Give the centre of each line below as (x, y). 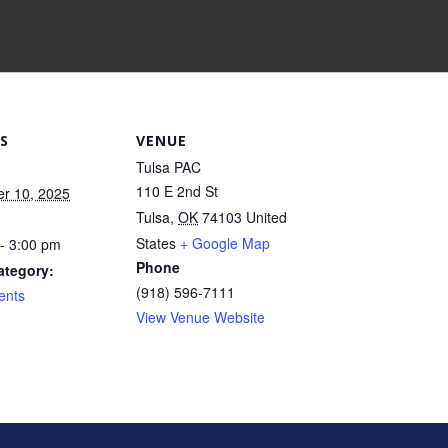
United (266, 217)
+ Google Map (225, 243)
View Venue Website (200, 317)
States (156, 243)
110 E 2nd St (177, 191)
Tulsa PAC (168, 167)
